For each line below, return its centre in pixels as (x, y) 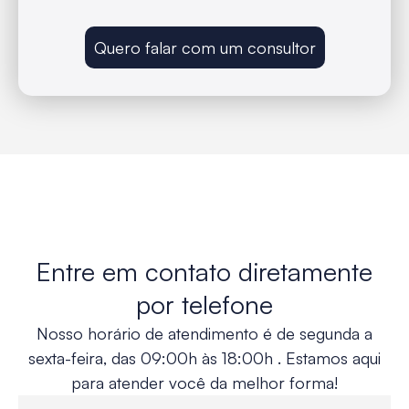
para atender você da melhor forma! (204, 383)
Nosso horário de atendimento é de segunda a (204, 333)
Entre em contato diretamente (204, 272)
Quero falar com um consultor (204, 47)
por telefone (204, 304)
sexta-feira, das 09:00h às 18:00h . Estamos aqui (204, 358)
